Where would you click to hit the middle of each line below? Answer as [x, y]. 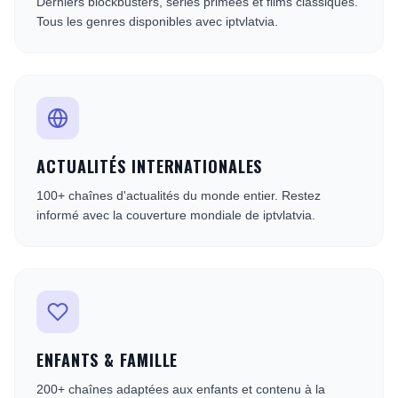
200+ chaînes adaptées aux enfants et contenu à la [181, 389]
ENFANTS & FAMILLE [107, 360]
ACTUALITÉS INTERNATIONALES [150, 166]
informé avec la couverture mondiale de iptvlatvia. [176, 215]
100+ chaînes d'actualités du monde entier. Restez [179, 195]
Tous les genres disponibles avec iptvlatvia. [157, 21]
